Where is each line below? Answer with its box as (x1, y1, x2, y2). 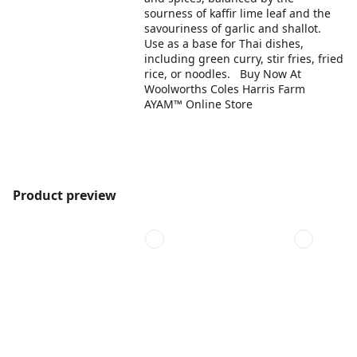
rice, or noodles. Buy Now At (144, 66, 302, 81)
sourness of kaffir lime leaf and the (144, 6, 331, 21)
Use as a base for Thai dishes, (144, 36, 304, 51)
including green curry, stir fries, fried (144, 51, 344, 66)
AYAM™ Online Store (144, 96, 260, 112)
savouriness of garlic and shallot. (144, 21, 322, 36)
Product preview (13, 186, 116, 204)
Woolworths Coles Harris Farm (144, 81, 306, 96)
